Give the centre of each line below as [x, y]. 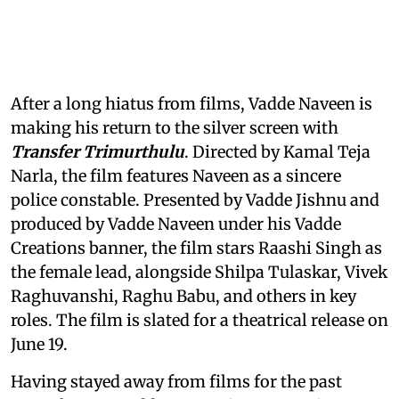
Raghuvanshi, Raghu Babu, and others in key [183, 296]
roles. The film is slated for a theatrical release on [199, 320]
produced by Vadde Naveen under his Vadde [176, 224]
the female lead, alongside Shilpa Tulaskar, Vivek [199, 272]
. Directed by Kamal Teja [277, 151]
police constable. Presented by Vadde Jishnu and [195, 199]
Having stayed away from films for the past [176, 381]
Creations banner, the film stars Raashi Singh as [196, 248]
